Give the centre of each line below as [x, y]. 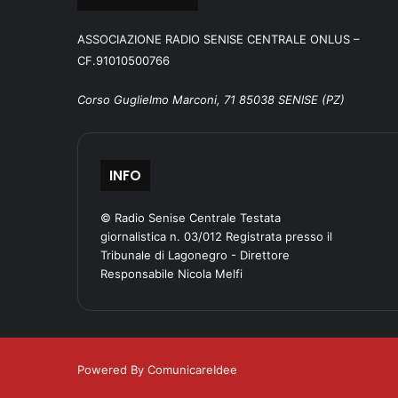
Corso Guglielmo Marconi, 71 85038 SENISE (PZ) [211, 100]
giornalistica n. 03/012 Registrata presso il [216, 237]
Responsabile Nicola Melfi [171, 274]
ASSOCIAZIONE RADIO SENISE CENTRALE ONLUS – [219, 40]
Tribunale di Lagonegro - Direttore [195, 255]
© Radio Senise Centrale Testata [191, 218]
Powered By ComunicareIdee [157, 370]
